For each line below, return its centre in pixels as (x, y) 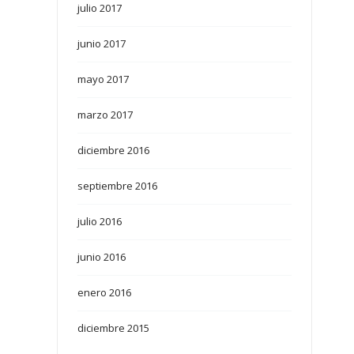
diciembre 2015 (114, 328)
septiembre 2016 (118, 186)
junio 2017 (102, 44)
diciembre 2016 (114, 151)
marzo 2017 (105, 115)
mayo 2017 (104, 79)
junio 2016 (102, 257)
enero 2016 (105, 293)
